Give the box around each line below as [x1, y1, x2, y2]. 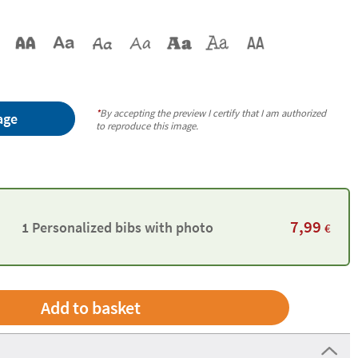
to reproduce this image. [96, 118, 199, 132]
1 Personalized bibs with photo [21, 217, 213, 237]
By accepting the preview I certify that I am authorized [100, 105, 327, 119]
